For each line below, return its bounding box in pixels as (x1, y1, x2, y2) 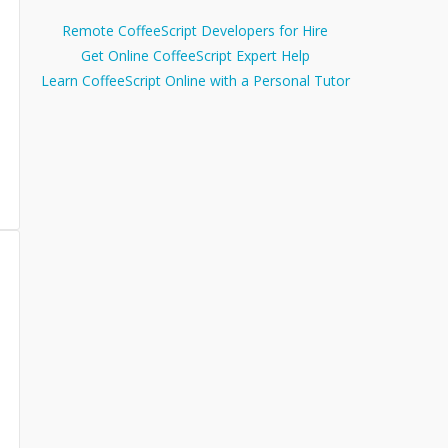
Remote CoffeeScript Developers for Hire (62, 21, 328, 41)
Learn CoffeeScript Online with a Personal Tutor (40, 71, 350, 91)
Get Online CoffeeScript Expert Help (80, 46, 310, 66)
